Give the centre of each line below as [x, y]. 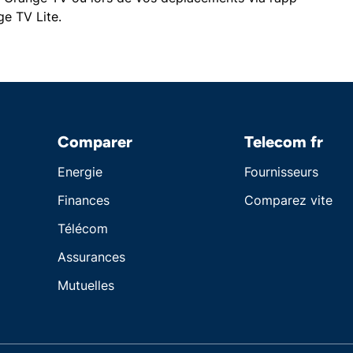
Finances [84, 200]
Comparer [95, 142]
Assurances [91, 257]
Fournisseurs [281, 172]
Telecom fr [284, 142]
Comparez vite [288, 200]
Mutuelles [86, 285]
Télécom [83, 229]
